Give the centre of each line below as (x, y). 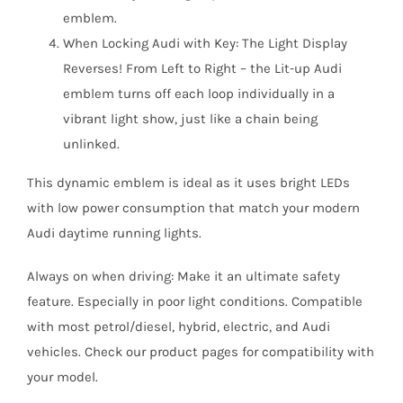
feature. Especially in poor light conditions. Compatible (194, 301)
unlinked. (91, 143)
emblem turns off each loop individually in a (198, 93)
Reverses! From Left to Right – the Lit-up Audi (202, 68)
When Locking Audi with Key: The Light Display (205, 43)
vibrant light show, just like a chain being (190, 118)
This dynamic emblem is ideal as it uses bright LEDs (188, 182)
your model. (62, 376)
